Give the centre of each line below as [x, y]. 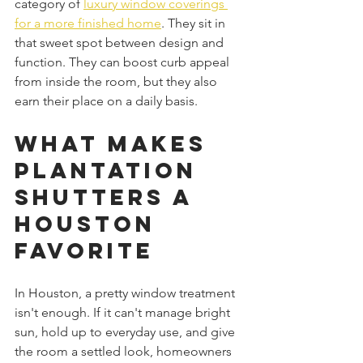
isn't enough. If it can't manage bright [124, 312]
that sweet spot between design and [121, 42]
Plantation [111, 170]
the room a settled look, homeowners [125, 351]
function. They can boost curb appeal [124, 62]
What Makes [115, 143]
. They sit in [195, 23]
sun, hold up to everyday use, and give [126, 331]
